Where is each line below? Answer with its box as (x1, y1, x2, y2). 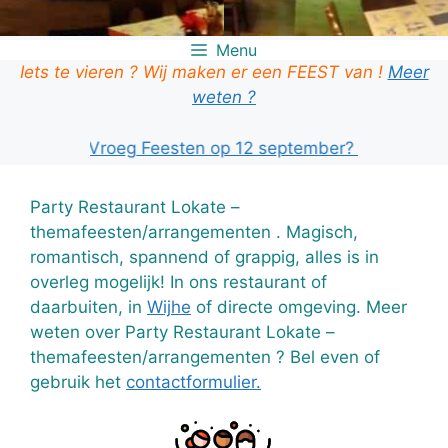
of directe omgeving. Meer (191, 296, 407, 317)
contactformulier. (126, 371, 261, 392)
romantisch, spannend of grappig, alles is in (30, 246, 379, 267)
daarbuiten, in (30, 296, 147, 317)
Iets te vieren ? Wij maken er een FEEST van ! (19, 62, 388, 82)
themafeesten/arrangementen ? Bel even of (30, 346, 380, 367)
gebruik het (30, 371, 126, 392)
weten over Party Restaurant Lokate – (30, 321, 335, 342)
